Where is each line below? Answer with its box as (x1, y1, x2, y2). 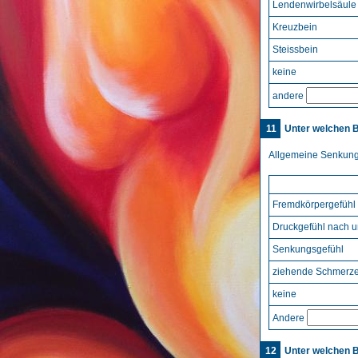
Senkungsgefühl (272, 244, 344, 255)
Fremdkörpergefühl (272, 199, 356, 210)
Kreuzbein (272, 22, 317, 33)
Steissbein (272, 44, 318, 55)
